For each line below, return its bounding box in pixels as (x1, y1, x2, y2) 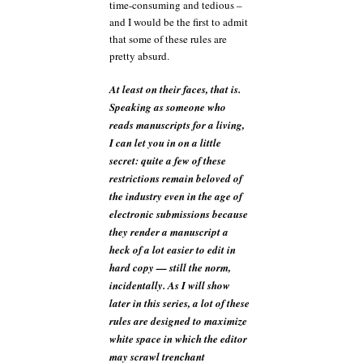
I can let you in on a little (109, 135, 221, 150)
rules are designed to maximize (109, 314, 247, 328)
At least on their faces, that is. (109, 82, 241, 96)
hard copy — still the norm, (109, 260, 231, 275)
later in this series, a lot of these (109, 296, 250, 310)
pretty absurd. (109, 48, 169, 63)
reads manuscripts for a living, (109, 117, 245, 132)
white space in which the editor (109, 331, 247, 346)
